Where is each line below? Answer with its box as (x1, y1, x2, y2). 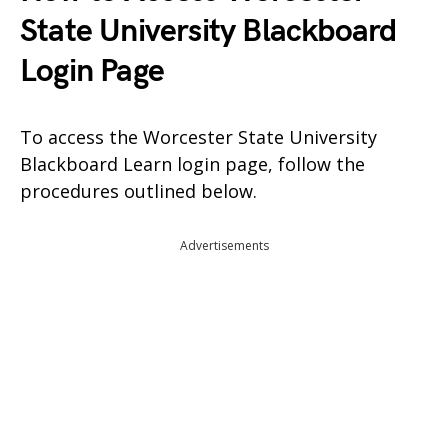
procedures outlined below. (20, 178, 257, 203)
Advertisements (179, 236, 269, 254)
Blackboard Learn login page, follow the (20, 151, 365, 176)
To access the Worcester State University (20, 124, 377, 149)
